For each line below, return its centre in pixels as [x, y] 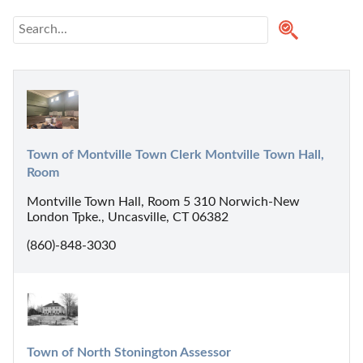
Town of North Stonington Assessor [129, 353]
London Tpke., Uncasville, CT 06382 [128, 217]
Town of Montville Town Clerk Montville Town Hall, [175, 154]
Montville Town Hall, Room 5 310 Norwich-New [163, 201]
